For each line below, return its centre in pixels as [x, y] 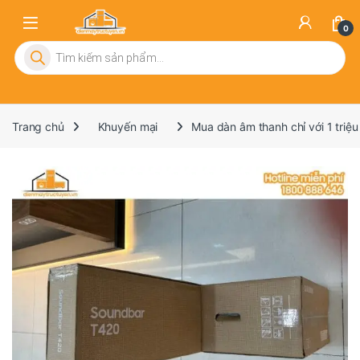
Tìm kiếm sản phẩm [67, 48]
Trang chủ [38, 126]
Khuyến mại [128, 126]
